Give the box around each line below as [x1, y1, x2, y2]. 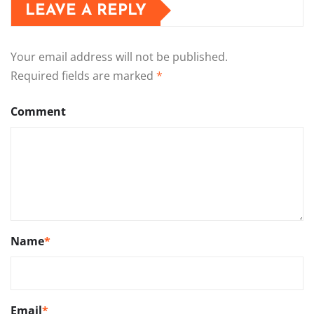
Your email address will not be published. [11, 48, 228, 64]
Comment [11, 103, 66, 119]
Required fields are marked [11, 67, 156, 83]
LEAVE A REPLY [25, 2, 146, 19]
